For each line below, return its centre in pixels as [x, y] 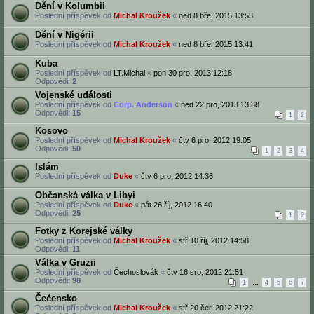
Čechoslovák [136, 272]
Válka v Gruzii [66, 262]
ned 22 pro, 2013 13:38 [220, 104]
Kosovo [52, 131]
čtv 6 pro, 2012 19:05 [215, 140]
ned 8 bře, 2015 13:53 [216, 15]
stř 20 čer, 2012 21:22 [216, 308]
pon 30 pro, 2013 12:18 [193, 73]
